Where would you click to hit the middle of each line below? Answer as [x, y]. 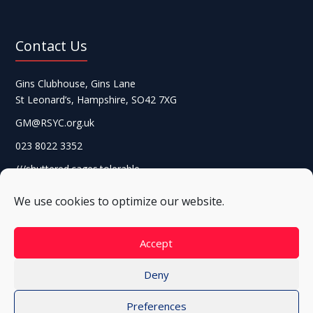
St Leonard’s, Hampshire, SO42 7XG [96, 99]
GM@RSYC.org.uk [55, 122]
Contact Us [52, 45]
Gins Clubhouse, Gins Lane [76, 83]
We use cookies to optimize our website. [119, 201]
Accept [156, 243]
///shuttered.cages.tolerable [78, 168]
